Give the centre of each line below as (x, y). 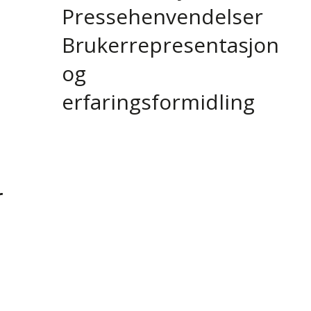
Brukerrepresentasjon (170, 45)
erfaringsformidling (158, 102)
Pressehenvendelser (162, 17)
